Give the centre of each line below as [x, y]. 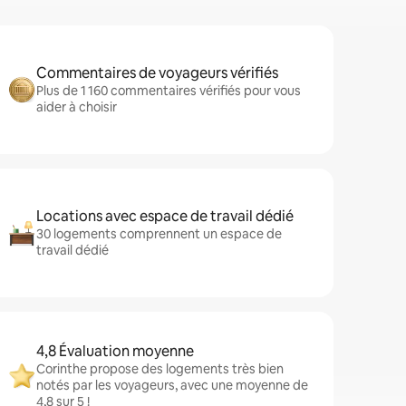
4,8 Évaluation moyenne [115, 351]
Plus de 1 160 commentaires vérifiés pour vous [169, 91]
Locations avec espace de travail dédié [165, 216]
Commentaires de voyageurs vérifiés [157, 73]
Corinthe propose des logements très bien [160, 369]
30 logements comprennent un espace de [159, 234]
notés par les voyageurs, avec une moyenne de [172, 385]
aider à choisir [77, 107]
